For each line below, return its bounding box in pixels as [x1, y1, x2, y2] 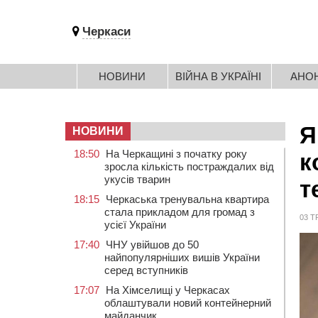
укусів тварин [104, 173, 170, 185]
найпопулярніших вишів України [104, 251, 260, 263]
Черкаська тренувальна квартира [106, 193, 269, 205]
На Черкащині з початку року [106, 148, 247, 160]
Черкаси [82, 25, 131, 38]
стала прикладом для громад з [104, 206, 255, 218]
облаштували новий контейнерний [104, 297, 271, 309]
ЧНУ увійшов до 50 [106, 238, 199, 251]
